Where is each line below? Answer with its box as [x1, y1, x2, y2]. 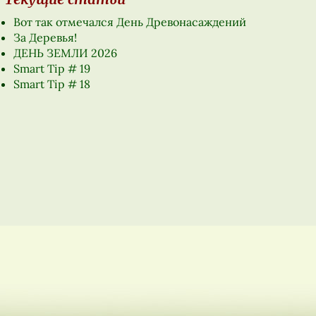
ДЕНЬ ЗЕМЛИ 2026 [13, 46, 117, 61]
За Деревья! [13, 30, 77, 45]
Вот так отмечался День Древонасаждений [13, 15, 246, 30]
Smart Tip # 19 [13, 61, 90, 76]
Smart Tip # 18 [13, 77, 90, 92]
